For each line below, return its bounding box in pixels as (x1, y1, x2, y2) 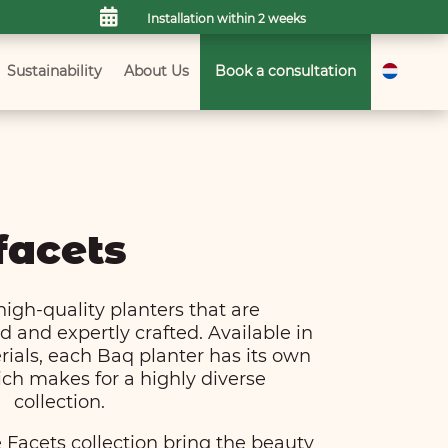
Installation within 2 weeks (147, 10, 307, 26)
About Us (124, 62, 189, 81)
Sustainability (7, 62, 102, 81)
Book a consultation (215, 62, 356, 81)
